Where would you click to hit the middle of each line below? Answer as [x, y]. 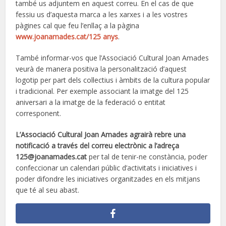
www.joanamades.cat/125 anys [67, 36]
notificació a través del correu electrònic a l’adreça [98, 145]
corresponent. [39, 113]
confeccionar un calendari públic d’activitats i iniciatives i [106, 167]
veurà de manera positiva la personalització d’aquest [101, 69]
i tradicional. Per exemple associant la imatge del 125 [102, 91]
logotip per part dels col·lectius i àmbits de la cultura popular [113, 80]
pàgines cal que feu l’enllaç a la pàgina [78, 25]
